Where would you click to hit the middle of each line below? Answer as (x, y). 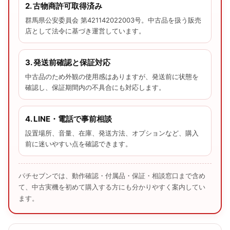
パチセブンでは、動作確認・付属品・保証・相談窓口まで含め (112, 175)
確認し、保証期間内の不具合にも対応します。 (95, 87)
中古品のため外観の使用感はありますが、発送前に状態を (112, 76)
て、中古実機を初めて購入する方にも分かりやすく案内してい (112, 187)
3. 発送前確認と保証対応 (68, 62)
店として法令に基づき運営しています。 (85, 31)
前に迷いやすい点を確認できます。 (79, 143)
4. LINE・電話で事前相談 (69, 119)
